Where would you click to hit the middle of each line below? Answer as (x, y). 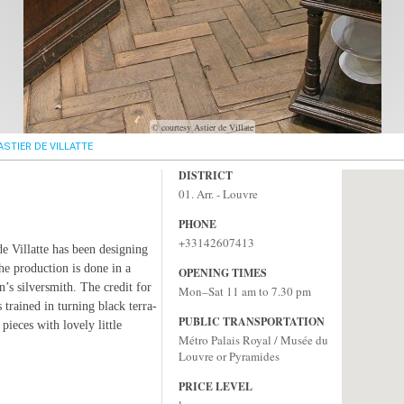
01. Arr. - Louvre (218, 194)
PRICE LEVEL (216, 386)
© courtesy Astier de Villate (202, 127)
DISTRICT (206, 175)
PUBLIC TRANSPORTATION (252, 321)
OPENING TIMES (223, 273)
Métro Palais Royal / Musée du (253, 340)
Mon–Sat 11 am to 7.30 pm (245, 291)
